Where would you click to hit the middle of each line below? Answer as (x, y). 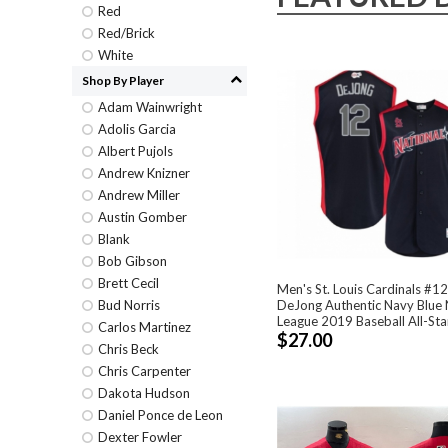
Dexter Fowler (140, 437)
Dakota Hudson (144, 393)
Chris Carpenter (144, 371)
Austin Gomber (142, 217)
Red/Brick (126, 33)
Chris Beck (128, 349)
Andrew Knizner (144, 173)
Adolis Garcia (137, 129)
